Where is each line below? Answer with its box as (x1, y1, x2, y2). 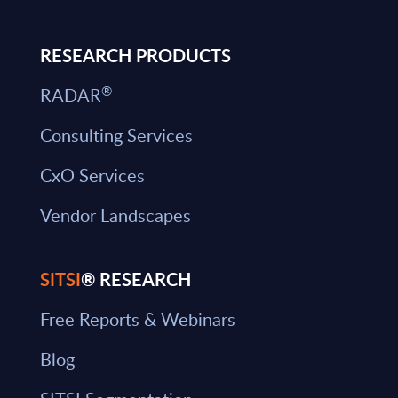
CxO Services (39, 163, 145, 188)
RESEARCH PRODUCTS (39, 43, 231, 68)
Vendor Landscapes (39, 203, 191, 228)
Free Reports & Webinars (39, 306, 235, 332)
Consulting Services (39, 123, 193, 148)
